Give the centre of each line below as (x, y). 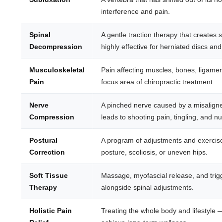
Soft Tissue (49, 176)
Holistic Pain (51, 211)
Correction (47, 152)
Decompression (56, 47)
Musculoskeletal (57, 70)
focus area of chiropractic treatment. (158, 82)
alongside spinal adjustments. (148, 188)
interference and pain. (136, 12)
